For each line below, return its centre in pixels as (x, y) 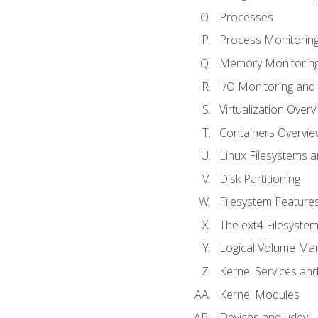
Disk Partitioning (259, 179)
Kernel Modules (259, 294)
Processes (246, 17)
